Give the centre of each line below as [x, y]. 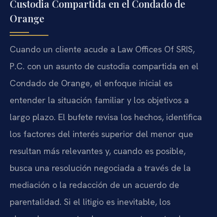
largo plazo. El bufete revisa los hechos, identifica [106, 117]
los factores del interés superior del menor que [101, 134]
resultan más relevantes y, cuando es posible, [98, 151]
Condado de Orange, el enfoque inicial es [91, 83]
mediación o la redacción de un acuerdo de [94, 185]
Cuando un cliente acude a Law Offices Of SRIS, [102, 49]
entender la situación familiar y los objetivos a [99, 100]
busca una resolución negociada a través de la [100, 168]
